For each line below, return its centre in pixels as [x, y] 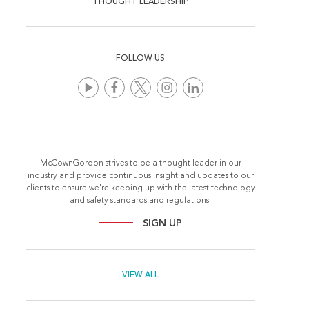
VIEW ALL [141, 275]
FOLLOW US [141, 58]
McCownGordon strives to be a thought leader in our [140, 163]
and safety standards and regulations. [141, 200]
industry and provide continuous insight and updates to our [140, 176]
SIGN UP [163, 223]
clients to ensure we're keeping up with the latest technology [140, 188]
